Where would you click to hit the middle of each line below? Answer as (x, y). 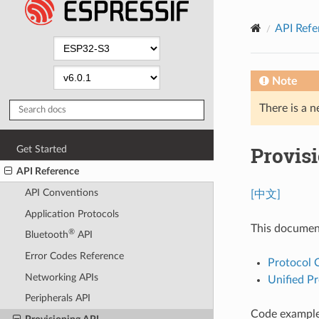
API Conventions (61, 193)
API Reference (48, 171)
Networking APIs (61, 277)
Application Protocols (72, 214)
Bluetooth (46, 235)
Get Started (42, 149)
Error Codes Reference (74, 256)
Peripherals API (57, 298)
